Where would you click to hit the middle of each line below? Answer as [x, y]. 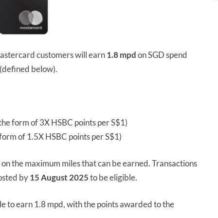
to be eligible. [113, 177]
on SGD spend [162, 54]
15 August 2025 [59, 177]
